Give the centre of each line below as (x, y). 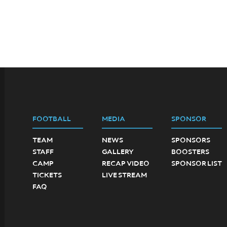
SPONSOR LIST (196, 164)
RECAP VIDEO (125, 164)
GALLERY (118, 152)
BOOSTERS (190, 152)
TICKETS (47, 175)
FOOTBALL (51, 119)
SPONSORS (191, 140)
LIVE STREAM (124, 175)
